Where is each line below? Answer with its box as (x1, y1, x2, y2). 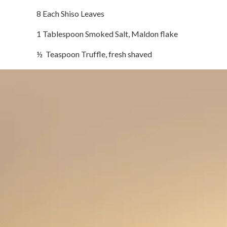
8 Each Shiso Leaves (36, 9, 104, 18)
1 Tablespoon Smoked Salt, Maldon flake (36, 29, 178, 39)
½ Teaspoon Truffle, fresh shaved (36, 49, 152, 59)
